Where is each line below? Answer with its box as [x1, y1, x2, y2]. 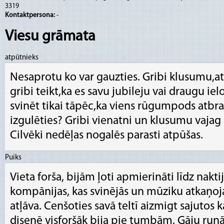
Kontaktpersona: [5, 11, 56, 19]
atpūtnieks [5, 54, 38, 61]
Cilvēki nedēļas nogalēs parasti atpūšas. [10, 129, 203, 141]
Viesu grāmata [5, 28, 95, 44]
